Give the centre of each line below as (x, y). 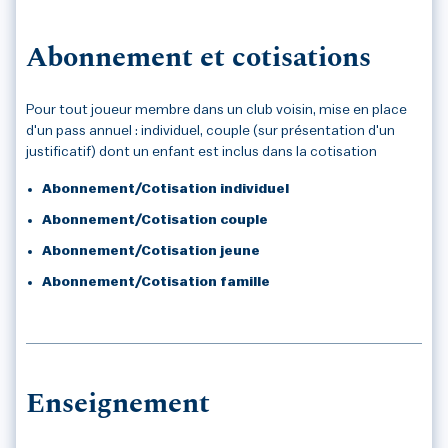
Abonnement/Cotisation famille (156, 282)
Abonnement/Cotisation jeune (151, 251)
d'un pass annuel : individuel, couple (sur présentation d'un (210, 131)
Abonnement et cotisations (198, 59)
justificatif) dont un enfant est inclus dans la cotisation (201, 152)
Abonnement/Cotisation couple (155, 220)
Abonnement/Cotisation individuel (165, 189)
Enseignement (118, 405)
